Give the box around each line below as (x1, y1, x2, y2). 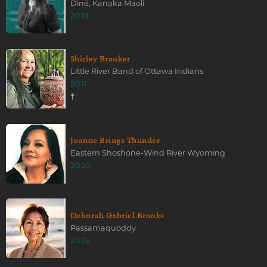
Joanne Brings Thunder (70, 135, 160, 145)
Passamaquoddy (70, 223, 136, 232)
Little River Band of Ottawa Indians (70, 67, 203, 76)
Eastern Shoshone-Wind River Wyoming (70, 148, 225, 158)
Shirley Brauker (70, 53, 131, 64)
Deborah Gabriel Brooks (70, 210, 164, 221)
